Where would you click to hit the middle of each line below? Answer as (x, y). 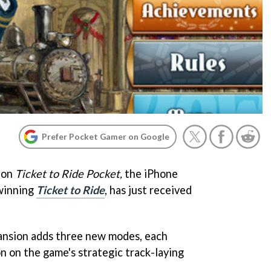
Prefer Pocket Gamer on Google (106, 136)
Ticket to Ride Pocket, (69, 174)
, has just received (148, 190)
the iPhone (150, 174)
